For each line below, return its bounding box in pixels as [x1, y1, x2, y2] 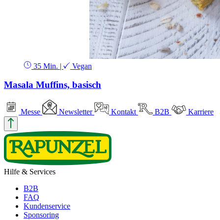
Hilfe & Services [4, 167, 55, 176]
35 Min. [31, 61, 60, 70]
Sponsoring [24, 210, 59, 219]
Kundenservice [24, 201, 70, 210]
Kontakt [111, 107, 136, 116]
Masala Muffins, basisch [4, 80, 101, 90]
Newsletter [59, 107, 92, 116]
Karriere [188, 107, 214, 116]
